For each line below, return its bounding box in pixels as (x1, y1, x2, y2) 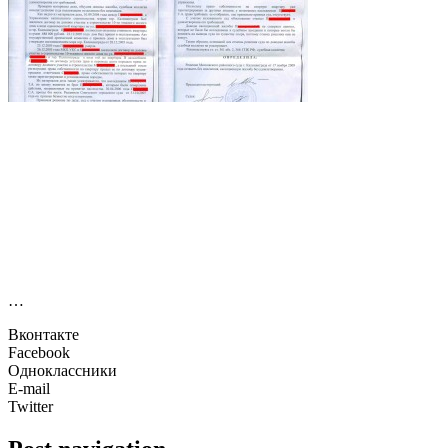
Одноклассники (8, 362, 117, 380)
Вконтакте (8, 326, 79, 344)
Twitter (8, 398, 53, 416)
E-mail (8, 380, 50, 398)
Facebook (8, 344, 70, 362)
